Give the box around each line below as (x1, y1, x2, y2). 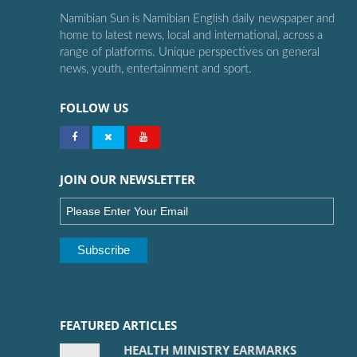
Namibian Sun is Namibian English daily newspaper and (60, 13, 335, 25)
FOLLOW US (60, 100, 128, 116)
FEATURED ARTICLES (60, 317, 177, 334)
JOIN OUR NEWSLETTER (60, 171, 195, 188)
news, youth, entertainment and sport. (60, 63, 252, 76)
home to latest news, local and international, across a (60, 29, 323, 42)
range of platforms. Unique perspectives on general (60, 46, 320, 59)
